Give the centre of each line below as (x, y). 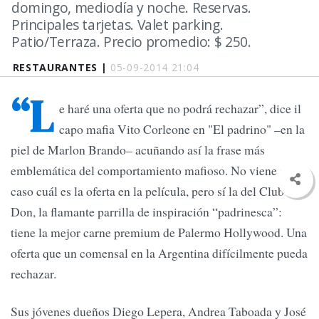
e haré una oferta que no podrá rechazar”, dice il (180, 109)
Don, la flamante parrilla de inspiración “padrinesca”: (146, 212)
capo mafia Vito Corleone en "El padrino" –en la (182, 129)
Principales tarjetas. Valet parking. (117, 25)
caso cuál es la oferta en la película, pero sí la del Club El (155, 191)
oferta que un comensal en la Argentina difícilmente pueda (159, 253)
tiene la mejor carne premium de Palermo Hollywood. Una (159, 232)
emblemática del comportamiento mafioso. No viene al (150, 171)
